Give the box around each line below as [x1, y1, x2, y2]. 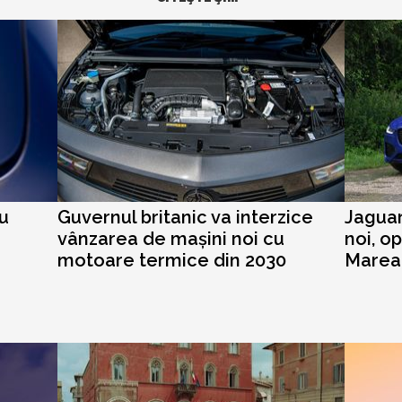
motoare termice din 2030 [57, 249, 286, 272]
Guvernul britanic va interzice [57, 206, 313, 229]
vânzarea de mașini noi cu [57, 228, 284, 250]
